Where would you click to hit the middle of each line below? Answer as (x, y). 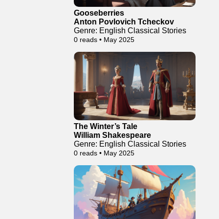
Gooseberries (99, 13)
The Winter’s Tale (106, 126)
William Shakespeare (112, 135)
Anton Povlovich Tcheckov (124, 22)
